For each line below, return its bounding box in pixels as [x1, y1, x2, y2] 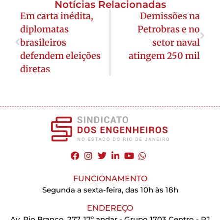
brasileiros [20, 37, 66, 49]
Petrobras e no [137, 24, 200, 35]
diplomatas [20, 24, 69, 35]
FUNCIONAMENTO [73, 174, 147, 184]
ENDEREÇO [87, 203, 133, 213]
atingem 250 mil [129, 50, 200, 62]
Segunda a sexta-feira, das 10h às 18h [42, 185, 178, 195]
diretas [20, 63, 50, 75]
